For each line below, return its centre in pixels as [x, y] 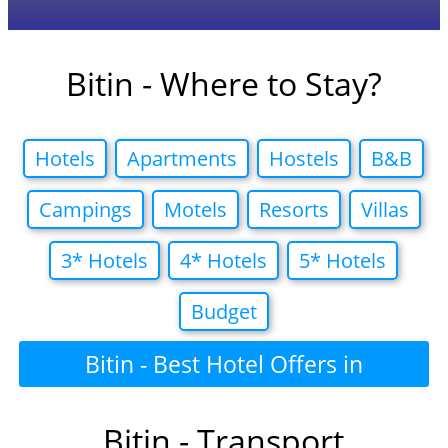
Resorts [293, 210]
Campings [85, 210]
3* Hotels [105, 261]
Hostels [304, 159]
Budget [223, 312]
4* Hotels [224, 261]
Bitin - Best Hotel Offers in [223, 364]
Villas [384, 210]
